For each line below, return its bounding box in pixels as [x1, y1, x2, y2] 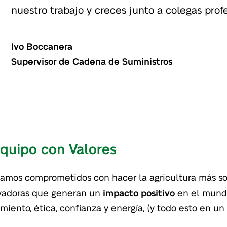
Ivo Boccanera [11, 41, 72, 51]
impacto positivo [103, 186, 175, 198]
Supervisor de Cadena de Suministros [11, 56, 172, 66]
